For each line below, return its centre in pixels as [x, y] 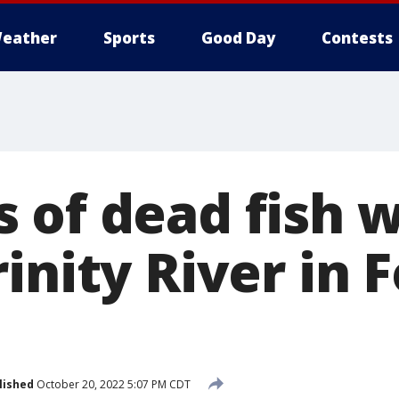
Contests [357, 38]
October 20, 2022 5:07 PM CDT [112, 384]
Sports [129, 38]
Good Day [238, 38]
